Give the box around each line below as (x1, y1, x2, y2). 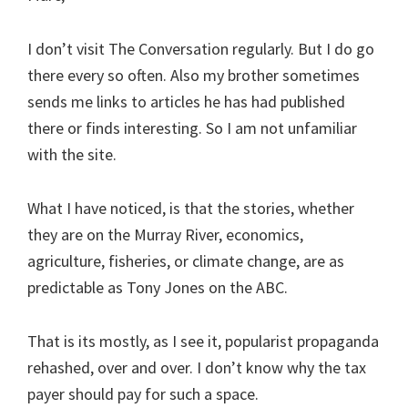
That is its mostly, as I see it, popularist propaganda (27, 330, 379, 352)
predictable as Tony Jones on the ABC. (27, 276, 288, 298)
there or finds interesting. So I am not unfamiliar (27, 117, 357, 138)
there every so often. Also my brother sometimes (27, 64, 360, 86)
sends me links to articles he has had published (27, 90, 345, 112)
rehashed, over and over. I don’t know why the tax (27, 356, 366, 378)
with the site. (27, 143, 117, 165)
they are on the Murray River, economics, (27, 223, 303, 245)
